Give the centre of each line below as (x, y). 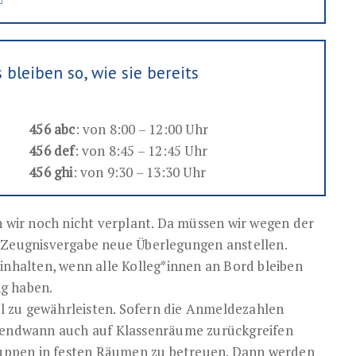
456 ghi (51, 172)
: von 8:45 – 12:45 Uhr (141, 151)
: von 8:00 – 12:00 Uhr (141, 130)
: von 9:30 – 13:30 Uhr (139, 172)
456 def (52, 151)
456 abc (52, 130)
